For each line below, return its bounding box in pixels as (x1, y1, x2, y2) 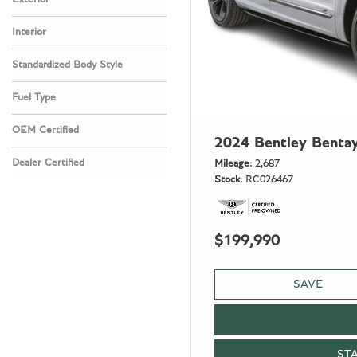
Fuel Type (12, 92, 56, 103)
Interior (12, 27, 46, 37)
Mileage (214, 159, 249, 170)
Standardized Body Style (12, 60, 123, 70)
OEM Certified (12, 125, 79, 135)
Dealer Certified (12, 158, 84, 168)
